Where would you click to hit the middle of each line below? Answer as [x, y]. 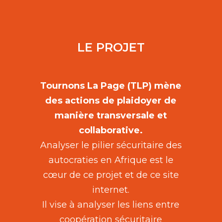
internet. [111, 190]
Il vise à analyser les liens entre [111, 205]
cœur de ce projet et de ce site [111, 175]
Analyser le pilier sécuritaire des [111, 145]
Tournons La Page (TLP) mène [111, 86]
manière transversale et [111, 116]
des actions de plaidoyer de [111, 101]
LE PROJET [111, 47]
